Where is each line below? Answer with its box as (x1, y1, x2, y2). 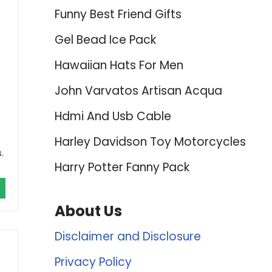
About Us (54, 201, 122, 221)
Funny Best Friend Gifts (54, 6, 182, 22)
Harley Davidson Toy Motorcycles (54, 134, 246, 150)
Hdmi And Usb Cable (54, 108, 171, 124)
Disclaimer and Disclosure (54, 228, 201, 245)
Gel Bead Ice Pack (54, 32, 156, 48)
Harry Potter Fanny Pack (54, 159, 189, 175)
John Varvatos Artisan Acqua (54, 83, 222, 99)
